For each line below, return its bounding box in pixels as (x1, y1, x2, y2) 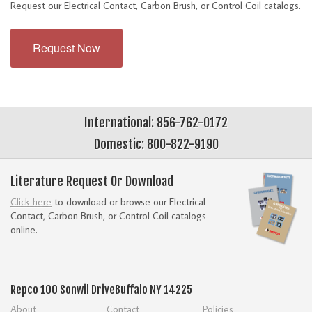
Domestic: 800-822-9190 (93, 136, 219, 152)
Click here (10, 195, 52, 209)
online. (10, 223, 38, 237)
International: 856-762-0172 (84, 114, 228, 130)
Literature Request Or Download (10, 173, 173, 189)
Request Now (33, 39, 100, 56)
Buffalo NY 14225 (115, 283, 192, 297)
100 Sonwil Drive (40, 283, 115, 297)
